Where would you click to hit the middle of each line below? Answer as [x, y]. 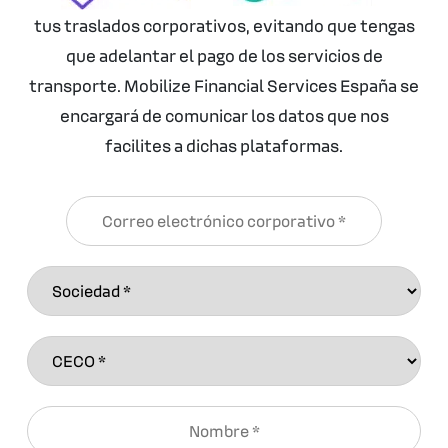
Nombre [252, 417]
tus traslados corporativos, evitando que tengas [224, 24]
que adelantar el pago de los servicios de [224, 54]
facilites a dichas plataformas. [224, 144]
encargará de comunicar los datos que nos [224, 114]
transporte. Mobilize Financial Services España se [224, 84]
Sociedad [255, 277]
